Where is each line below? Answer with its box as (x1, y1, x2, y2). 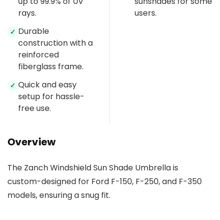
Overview (7, 135, 55, 149)
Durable (18, 26, 49, 37)
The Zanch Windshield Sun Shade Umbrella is (7, 162, 178, 174)
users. (135, 7, 157, 19)
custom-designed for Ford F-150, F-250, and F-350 (7, 176, 202, 188)
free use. (18, 103, 51, 114)
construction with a (18, 37, 93, 49)
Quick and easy (18, 79, 77, 91)
